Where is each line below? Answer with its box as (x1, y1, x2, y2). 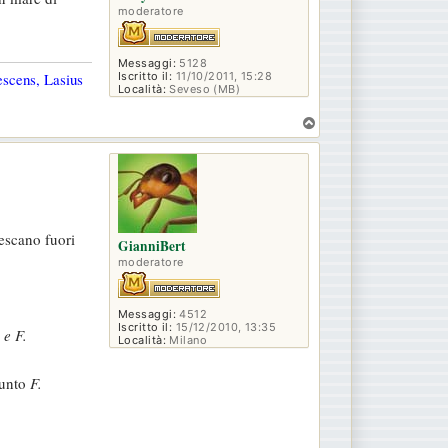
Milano (165, 333, 208, 348)
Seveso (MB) (165, 82, 241, 97)
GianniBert (118, 236, 186, 257)
